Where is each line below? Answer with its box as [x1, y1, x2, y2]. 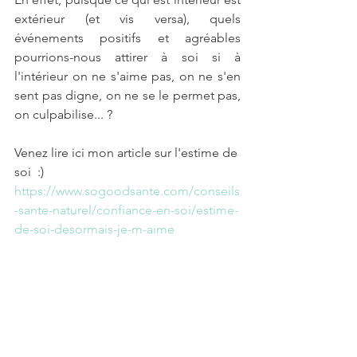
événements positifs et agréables [14, 30, 241, 45]
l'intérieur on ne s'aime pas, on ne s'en [14, 69, 241, 84]
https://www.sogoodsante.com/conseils [14, 183, 240, 198]
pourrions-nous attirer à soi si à [14, 49, 241, 65]
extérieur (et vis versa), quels [14, 11, 241, 26]
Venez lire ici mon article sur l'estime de [14, 145, 241, 160]
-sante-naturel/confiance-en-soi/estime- [14, 202, 238, 218]
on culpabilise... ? [14, 107, 112, 122]
